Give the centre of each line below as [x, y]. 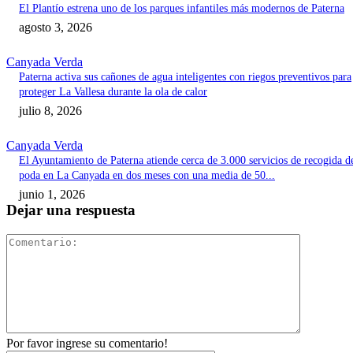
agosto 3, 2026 [56, 28]
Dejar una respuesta [71, 210]
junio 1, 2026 [52, 195]
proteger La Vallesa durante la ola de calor [113, 92]
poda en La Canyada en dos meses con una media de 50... [147, 176]
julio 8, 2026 [50, 111]
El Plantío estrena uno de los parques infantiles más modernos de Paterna [182, 9]
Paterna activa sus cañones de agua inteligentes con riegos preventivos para [185, 77]
